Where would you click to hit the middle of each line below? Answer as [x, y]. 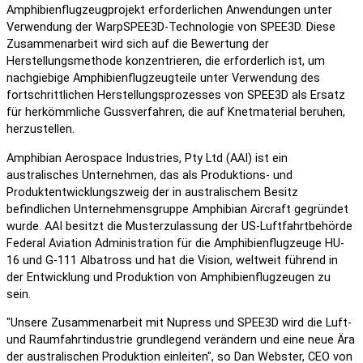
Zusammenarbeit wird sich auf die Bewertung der [138, 45]
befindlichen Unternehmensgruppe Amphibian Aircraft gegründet [177, 209]
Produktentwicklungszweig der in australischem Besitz [152, 192]
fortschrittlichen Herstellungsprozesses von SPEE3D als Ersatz [176, 96]
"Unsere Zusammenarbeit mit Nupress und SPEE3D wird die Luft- [179, 323]
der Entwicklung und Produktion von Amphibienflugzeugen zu [169, 277]
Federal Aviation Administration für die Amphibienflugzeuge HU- [175, 243]
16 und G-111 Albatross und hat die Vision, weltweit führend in [172, 260]
